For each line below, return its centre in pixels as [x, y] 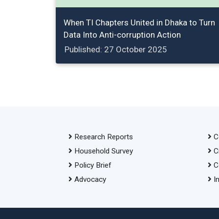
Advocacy [90, 179]
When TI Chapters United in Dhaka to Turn [139, 22]
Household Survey [103, 151]
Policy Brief [93, 165]
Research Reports [103, 137]
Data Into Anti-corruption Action [122, 34]
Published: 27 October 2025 [116, 49]
